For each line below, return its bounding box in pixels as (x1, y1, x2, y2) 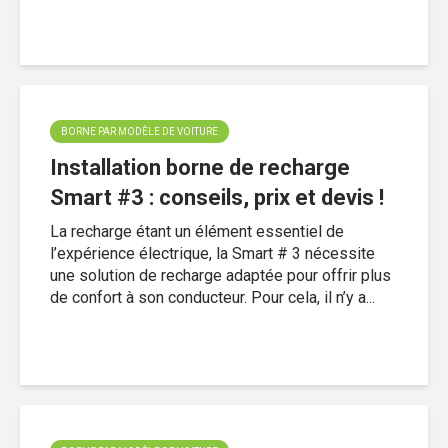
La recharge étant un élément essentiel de (50, 221, 344, 241)
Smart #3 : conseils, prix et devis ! (50, 184, 384, 210)
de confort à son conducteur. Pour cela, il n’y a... (50, 287, 375, 307)
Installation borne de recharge (50, 154, 350, 180)
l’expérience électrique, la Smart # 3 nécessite (50, 243, 375, 263)
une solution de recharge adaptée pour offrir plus (50, 265, 391, 285)
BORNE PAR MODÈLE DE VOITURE (61, 125, 218, 137)
